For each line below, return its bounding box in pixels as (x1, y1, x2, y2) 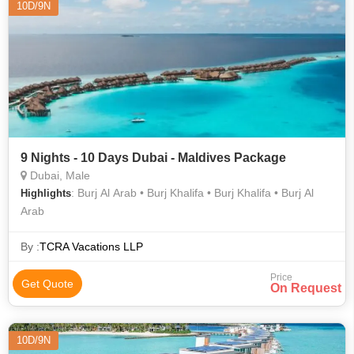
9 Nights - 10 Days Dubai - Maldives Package (21, 151, 286, 164)
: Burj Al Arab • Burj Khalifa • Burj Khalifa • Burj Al (71, 186, 314, 199)
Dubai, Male (27, 169, 90, 182)
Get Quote (21, 277, 73, 290)
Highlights (21, 187, 71, 199)
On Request (270, 281, 341, 295)
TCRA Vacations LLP (40, 240, 143, 253)
